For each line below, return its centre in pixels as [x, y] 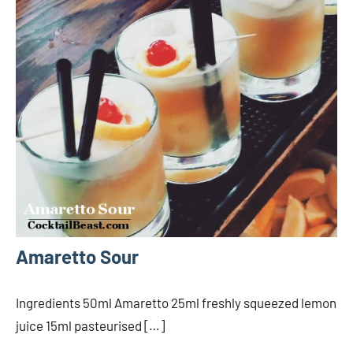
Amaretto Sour [77, 256]
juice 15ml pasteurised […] [90, 325]
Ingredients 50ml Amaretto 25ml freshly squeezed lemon [176, 302]
